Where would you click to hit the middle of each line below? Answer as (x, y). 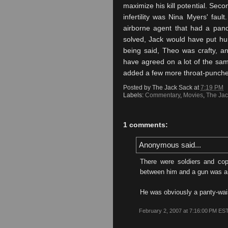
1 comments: (145, 125)
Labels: (134, 95)
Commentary (163, 95)
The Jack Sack (172, 87)
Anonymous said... (170, 145)
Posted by (138, 87)
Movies (193, 95)
